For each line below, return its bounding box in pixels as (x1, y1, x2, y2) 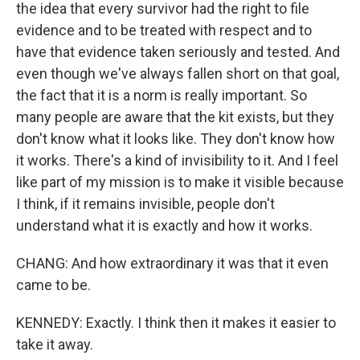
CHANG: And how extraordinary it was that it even (16, 255, 329, 272)
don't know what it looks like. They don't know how (16, 130, 335, 147)
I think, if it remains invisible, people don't (16, 195, 275, 212)
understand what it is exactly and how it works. (16, 217, 313, 234)
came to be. (16, 276, 91, 293)
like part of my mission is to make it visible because (16, 174, 344, 190)
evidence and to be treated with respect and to (16, 22, 312, 39)
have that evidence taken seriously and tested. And (16, 43, 340, 60)
